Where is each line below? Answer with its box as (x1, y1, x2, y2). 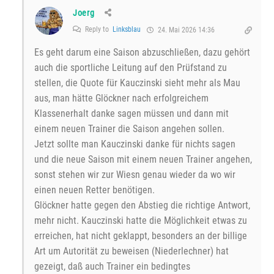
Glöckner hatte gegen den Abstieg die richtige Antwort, (34, 199, 250, 212)
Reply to (83, 25, 113, 34)
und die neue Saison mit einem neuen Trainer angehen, (34, 154, 252, 166)
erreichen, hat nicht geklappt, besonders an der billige (34, 230, 247, 242)
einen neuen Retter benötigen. (34, 184, 155, 196)
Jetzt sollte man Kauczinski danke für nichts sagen (34, 138, 235, 150)
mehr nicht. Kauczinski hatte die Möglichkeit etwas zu (34, 215, 247, 227)
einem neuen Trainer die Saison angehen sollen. (34, 123, 224, 135)
